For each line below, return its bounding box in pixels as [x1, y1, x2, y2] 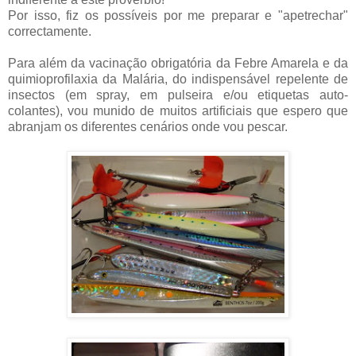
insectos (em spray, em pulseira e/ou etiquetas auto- [8, 88, 348, 103]
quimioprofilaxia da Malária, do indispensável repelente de [8, 72, 348, 87]
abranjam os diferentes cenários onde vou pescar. [8, 120, 288, 134]
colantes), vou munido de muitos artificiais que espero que [8, 104, 348, 118]
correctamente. [8, 25, 91, 39]
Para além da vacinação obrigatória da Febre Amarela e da [8, 56, 348, 71]
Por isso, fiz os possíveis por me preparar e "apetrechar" [8, 9, 348, 23]
